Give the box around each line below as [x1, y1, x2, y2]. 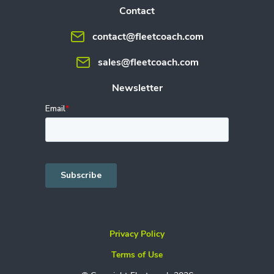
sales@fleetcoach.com [97, 55, 199, 69]
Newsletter [111, 81, 163, 95]
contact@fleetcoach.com [92, 29, 204, 43]
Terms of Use [111, 248, 163, 261]
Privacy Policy [109, 228, 165, 240]
